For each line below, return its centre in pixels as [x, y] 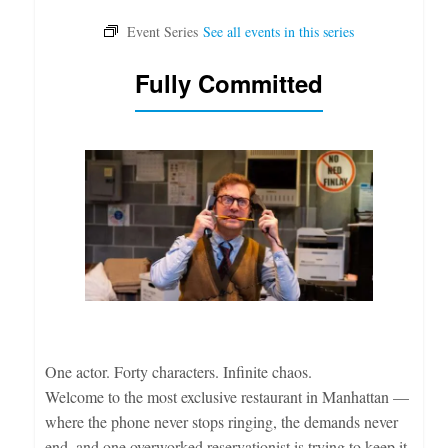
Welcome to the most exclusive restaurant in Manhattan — [226, 396]
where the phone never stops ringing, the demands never [221, 421]
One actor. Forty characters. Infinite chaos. [178, 371]
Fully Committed [229, 82]
